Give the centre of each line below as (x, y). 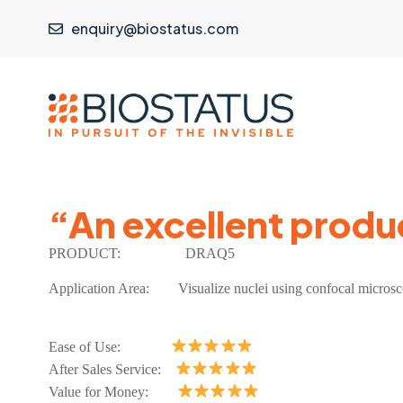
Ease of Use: (109, 346)
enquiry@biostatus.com (154, 28)
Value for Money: (112, 391)
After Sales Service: (112, 369)
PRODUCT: (106, 254)
